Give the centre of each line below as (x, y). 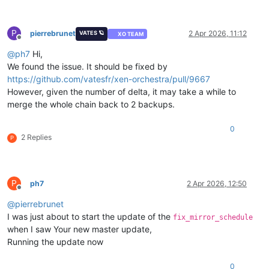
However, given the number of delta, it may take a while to (122, 92)
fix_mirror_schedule (213, 218)
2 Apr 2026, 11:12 (218, 34)
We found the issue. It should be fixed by (87, 67)
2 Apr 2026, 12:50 (217, 184)
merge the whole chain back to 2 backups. (91, 104)
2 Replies (36, 138)
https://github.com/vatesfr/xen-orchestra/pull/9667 (109, 79)
